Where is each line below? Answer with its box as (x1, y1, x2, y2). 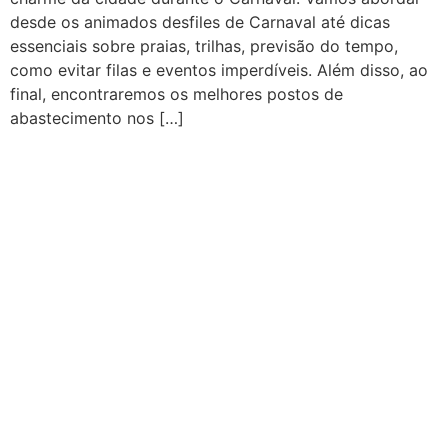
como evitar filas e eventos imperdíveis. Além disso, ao (10, 60, 428, 80)
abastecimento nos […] (10, 108, 184, 128)
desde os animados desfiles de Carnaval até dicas (10, 12, 390, 32)
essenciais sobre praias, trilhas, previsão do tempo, (10, 36, 398, 56)
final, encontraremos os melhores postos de (10, 84, 343, 104)
